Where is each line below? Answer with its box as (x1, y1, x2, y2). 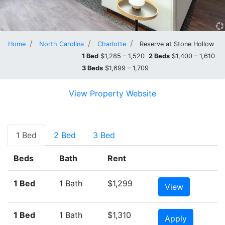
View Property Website (69, 88, 156, 98)
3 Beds (82, 64, 103, 72)
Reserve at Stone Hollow (140, 40, 214, 48)
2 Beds (149, 52, 170, 60)
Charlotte (97, 40, 126, 48)
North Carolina (39, 40, 84, 48)
